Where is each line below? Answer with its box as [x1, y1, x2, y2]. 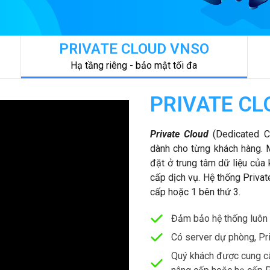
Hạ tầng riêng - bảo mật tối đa [71, 60, 198, 71]
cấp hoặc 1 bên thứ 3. [150, 186, 240, 198]
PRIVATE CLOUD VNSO [58, 40, 209, 57]
